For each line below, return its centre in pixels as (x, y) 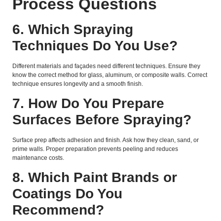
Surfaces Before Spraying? (102, 119)
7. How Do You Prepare (88, 103)
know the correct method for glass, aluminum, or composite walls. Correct (110, 75)
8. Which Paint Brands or (95, 178)
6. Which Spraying (73, 29)
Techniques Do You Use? (95, 45)
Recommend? (58, 210)
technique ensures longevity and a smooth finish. (78, 84)
